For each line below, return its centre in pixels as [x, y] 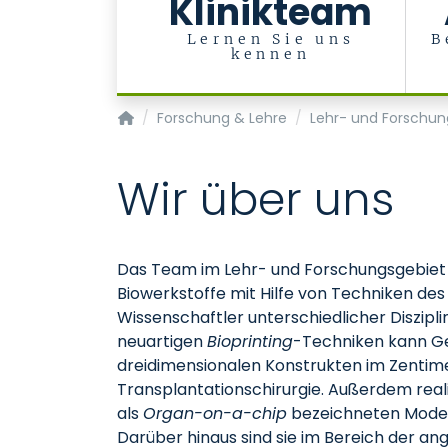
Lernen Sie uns [270, 39]
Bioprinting [250, 341]
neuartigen [162, 341]
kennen [270, 54]
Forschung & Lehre [221, 118]
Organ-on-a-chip [215, 413]
